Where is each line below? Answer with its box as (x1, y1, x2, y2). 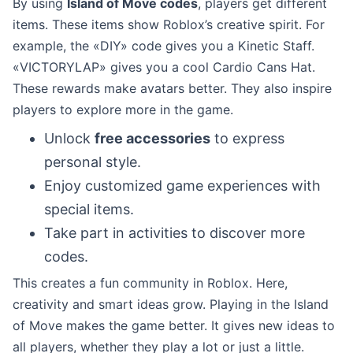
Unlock (44, 129, 95, 147)
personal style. (44, 153, 141, 170)
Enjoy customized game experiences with (44, 176, 321, 194)
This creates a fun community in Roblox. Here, (13, 274, 288, 291)
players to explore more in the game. (13, 101, 233, 117)
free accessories (95, 129, 210, 147)
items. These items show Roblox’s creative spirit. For (13, 16, 325, 32)
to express (210, 129, 284, 147)
